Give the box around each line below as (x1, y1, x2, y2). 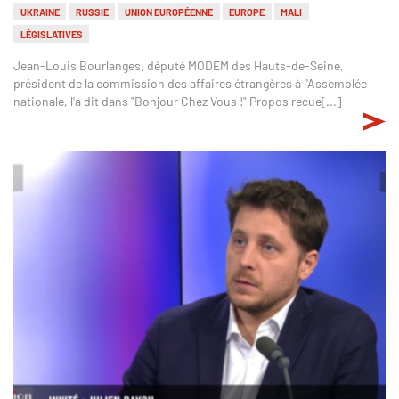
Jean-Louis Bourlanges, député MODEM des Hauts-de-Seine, (13, 58, 344, 74)
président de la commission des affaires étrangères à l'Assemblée (13, 76, 367, 92)
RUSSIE (75, 5, 109, 18)
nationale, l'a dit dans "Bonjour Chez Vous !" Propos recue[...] (13, 94, 341, 110)
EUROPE (229, 5, 265, 18)
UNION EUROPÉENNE (124, 5, 213, 18)
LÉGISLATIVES (20, 28, 83, 40)
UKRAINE (20, 5, 60, 18)
